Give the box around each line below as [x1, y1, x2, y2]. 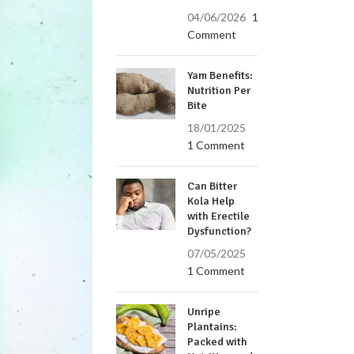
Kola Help [187, 194, 235, 208]
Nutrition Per [187, 84, 251, 97]
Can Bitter [187, 179, 238, 193]
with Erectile [187, 209, 250, 223]
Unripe [187, 305, 221, 318]
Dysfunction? [187, 224, 252, 238]
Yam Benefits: [187, 69, 254, 82]
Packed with [187, 335, 248, 348]
